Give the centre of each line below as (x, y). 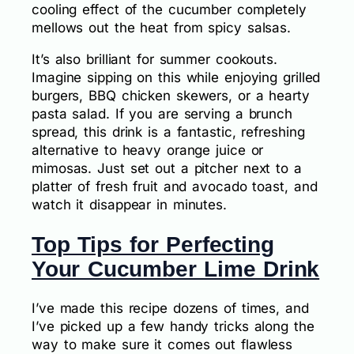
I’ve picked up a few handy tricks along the (173, 327)
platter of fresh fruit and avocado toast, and (175, 186)
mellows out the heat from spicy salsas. (162, 27)
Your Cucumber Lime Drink (176, 269)
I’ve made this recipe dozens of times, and (170, 309)
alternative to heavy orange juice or (148, 150)
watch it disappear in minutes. (129, 204)
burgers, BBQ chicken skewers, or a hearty (171, 95)
